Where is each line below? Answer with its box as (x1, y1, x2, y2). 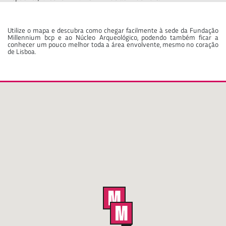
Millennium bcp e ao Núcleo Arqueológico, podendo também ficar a (8, 34, 218, 41)
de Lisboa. (8, 48, 36, 55)
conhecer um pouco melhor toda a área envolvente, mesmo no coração (8, 41, 218, 48)
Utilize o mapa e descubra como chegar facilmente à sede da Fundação (8, 27, 218, 34)
